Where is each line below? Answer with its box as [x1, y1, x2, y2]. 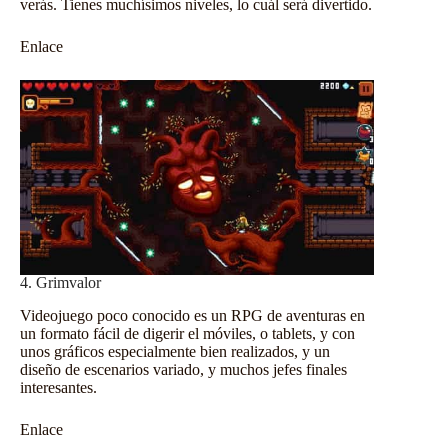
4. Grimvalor [20, 274, 101, 292]
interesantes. [20, 379, 97, 397]
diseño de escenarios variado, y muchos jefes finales [20, 361, 347, 379]
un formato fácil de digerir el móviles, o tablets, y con [20, 325, 355, 343]
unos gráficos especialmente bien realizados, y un [20, 343, 330, 361]
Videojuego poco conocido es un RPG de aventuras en [20, 307, 365, 325]
